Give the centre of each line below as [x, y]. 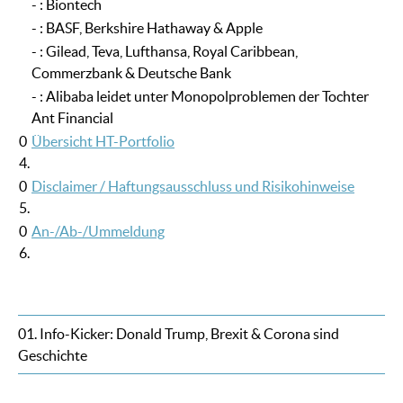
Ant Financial [72, 118]
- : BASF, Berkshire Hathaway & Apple [147, 28]
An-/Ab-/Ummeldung [98, 232]
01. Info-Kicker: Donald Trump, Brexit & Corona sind [179, 334]
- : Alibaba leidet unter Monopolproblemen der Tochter [200, 97]
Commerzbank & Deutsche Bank [131, 73]
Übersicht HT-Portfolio [103, 142]
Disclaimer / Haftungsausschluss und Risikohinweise [193, 187]
